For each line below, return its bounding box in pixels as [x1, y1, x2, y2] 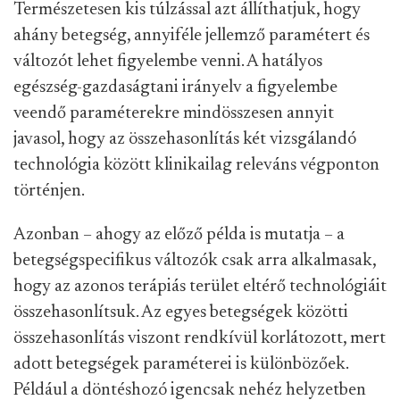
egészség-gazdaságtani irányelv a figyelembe [13, 79, 337, 96]
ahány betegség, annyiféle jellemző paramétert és [13, 27, 370, 45]
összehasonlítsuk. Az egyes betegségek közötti [13, 304, 348, 321]
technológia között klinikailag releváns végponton [13, 156, 379, 174]
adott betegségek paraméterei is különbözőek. [13, 355, 348, 373]
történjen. [13, 182, 85, 200]
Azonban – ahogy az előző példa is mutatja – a [13, 226, 345, 244]
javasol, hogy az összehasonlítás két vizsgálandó [13, 130, 356, 148]
